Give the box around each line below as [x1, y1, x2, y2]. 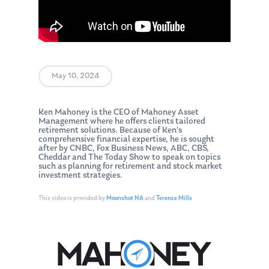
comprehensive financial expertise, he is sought [38, 135, 214, 145]
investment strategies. [38, 171, 122, 181]
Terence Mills [156, 195, 192, 202]
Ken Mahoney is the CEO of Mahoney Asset [38, 108, 199, 118]
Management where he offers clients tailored [38, 117, 205, 127]
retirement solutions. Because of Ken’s [38, 126, 182, 136]
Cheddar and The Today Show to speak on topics [38, 153, 220, 163]
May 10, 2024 [52, 72, 99, 80]
